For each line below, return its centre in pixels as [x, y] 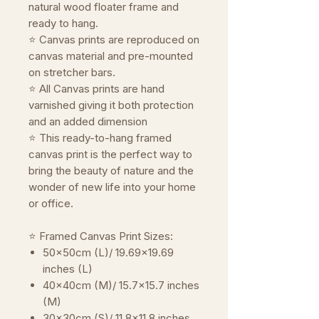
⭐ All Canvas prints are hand [96, 89]
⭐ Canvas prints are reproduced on [114, 40]
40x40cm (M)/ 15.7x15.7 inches [121, 285]
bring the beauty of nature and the [111, 171]
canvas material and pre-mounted [111, 56]
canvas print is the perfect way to [110, 154]
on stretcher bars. [72, 72]
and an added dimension [88, 121]
